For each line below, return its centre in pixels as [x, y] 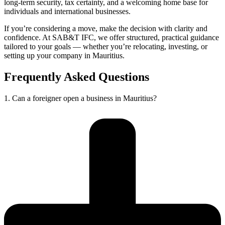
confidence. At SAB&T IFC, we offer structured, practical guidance [111, 38]
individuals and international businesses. [67, 12]
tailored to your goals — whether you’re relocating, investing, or [106, 47]
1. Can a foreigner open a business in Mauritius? [80, 98]
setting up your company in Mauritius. [64, 56]
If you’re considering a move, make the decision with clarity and [106, 29]
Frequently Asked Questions [77, 77]
